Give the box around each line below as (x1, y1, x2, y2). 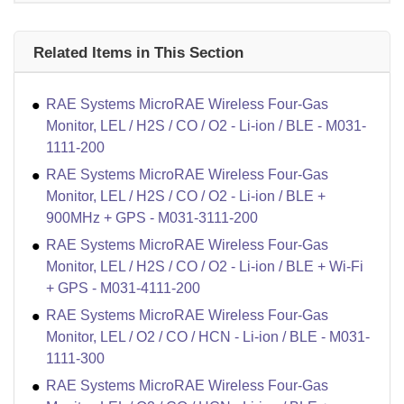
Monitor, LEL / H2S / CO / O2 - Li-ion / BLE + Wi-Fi (46, 258, 363, 274)
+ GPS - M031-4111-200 (46, 280, 200, 296)
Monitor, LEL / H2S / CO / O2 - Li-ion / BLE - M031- (46, 117, 366, 133)
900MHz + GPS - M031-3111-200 (46, 209, 258, 225)
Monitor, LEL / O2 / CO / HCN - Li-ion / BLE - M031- (46, 328, 370, 344)
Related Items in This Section (33, 43, 243, 61)
